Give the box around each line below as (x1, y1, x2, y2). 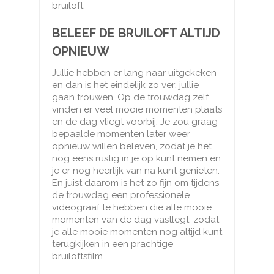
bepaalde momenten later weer (52, 128, 190, 140)
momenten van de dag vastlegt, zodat (52, 214, 219, 226)
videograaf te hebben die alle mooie (52, 202, 212, 213)
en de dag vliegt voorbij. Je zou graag (52, 116, 218, 128)
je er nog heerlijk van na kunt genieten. (52, 165, 220, 177)
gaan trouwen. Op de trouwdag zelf (52, 92, 209, 103)
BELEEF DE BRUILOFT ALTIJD (52, 26, 220, 41)
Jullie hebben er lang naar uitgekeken (52, 67, 217, 79)
